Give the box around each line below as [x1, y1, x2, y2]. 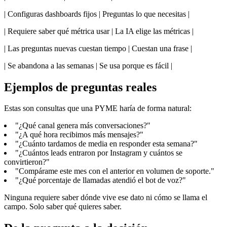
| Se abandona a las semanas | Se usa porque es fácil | [4, 61, 172, 70]
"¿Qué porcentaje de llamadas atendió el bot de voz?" [15, 176, 186, 185]
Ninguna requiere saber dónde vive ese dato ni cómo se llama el [4, 193, 207, 202]
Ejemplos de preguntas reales [4, 80, 157, 94]
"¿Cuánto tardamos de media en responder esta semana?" [15, 139, 198, 148]
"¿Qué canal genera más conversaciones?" [15, 121, 150, 130]
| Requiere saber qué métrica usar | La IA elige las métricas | [4, 26, 194, 35]
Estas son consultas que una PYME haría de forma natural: [4, 104, 192, 113]
